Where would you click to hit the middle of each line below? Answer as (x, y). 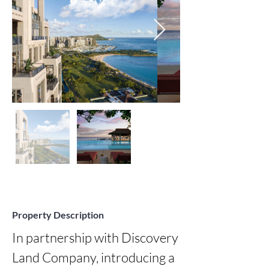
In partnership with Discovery (95, 237)
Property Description (58, 215)
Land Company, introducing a (93, 257)
